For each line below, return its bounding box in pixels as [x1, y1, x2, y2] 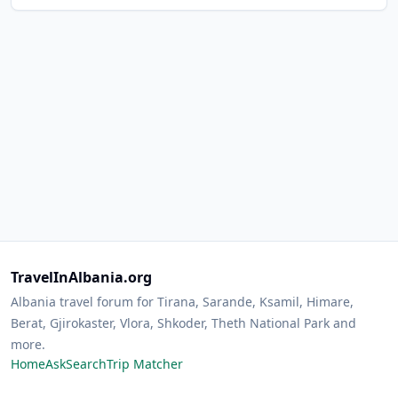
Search [66, 355, 107, 372]
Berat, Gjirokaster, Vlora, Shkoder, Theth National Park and [11, 314, 356, 331]
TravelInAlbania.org [11, 267, 152, 287]
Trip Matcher [107, 355, 183, 372]
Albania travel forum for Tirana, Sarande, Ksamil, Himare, [11, 293, 354, 310]
